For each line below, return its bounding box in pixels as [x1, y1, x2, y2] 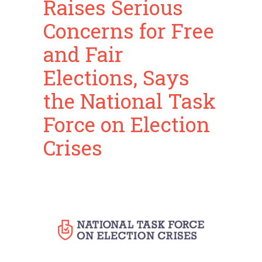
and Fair [43, 40, 123, 67]
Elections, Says [43, 64, 189, 91]
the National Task [43, 87, 216, 114]
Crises [43, 134, 102, 161]
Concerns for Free [43, 17, 214, 44]
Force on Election [43, 111, 210, 137]
